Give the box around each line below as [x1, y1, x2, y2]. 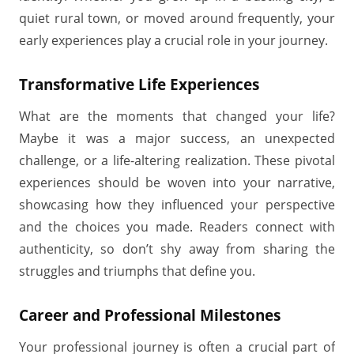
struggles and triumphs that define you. [19, 262, 255, 280]
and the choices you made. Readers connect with [19, 218, 335, 235]
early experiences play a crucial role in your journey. [19, 32, 328, 49]
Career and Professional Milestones [19, 304, 281, 326]
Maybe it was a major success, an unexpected [19, 130, 335, 147]
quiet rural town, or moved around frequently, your [19, 9, 335, 27]
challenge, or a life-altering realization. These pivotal [19, 152, 335, 169]
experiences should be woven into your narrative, [19, 174, 335, 191]
